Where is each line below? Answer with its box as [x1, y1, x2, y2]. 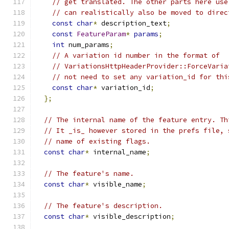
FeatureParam [77, 30, 126, 38]
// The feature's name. [44, 169, 134, 178]
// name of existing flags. [44, 137, 150, 146]
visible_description [89, 212, 171, 221]
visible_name [89, 180, 142, 189]
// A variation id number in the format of [52, 51, 220, 60]
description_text [97, 19, 167, 28]
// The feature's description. [44, 201, 163, 210]
